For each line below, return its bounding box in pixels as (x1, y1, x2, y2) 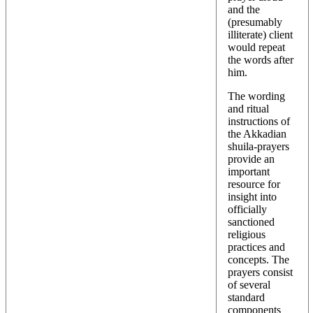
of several (228, 278, 270, 291)
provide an (228, 152, 275, 165)
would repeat (228, 41, 285, 53)
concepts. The (228, 253, 289, 265)
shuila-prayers (228, 140, 289, 152)
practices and (228, 240, 285, 253)
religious (228, 228, 265, 240)
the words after (228, 53, 293, 66)
